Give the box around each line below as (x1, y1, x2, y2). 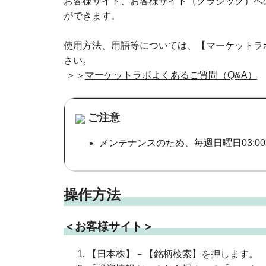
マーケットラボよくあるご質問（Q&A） (84, 70, 257, 80)
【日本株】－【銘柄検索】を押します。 (87, 248, 258, 259)
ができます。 (63, 11, 121, 21)
